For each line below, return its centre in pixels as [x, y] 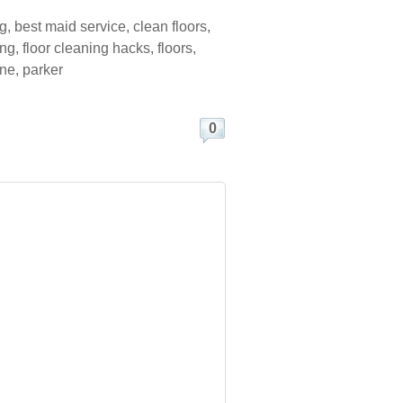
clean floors [170, 27]
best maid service [70, 27]
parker [43, 70]
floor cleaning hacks [86, 48]
